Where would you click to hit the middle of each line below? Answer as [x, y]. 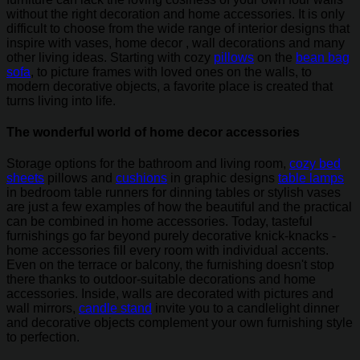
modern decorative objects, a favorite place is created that [170, 86]
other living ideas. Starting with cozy [110, 57]
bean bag [323, 57]
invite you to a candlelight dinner [245, 309]
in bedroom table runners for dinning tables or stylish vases [174, 193]
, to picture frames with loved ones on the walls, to [171, 72]
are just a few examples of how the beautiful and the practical [179, 207]
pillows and [80, 178]
